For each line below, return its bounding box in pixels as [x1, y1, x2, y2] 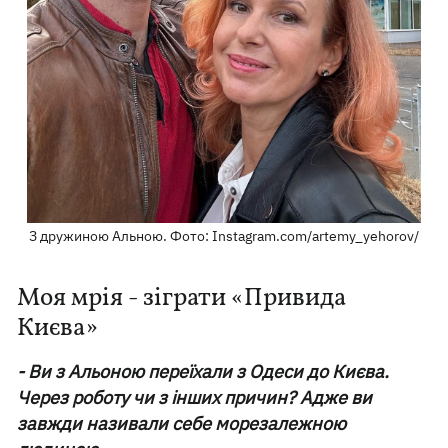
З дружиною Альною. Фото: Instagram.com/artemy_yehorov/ [28, 227, 419, 246]
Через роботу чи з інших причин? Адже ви [17, 386, 373, 410]
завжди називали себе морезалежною [17, 412, 347, 436]
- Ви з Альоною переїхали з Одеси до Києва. [17, 360, 390, 384]
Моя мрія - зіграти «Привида [17, 281, 347, 317]
